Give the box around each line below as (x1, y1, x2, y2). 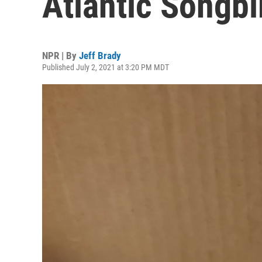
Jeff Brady (79, 50, 121, 61)
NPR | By (42, 50, 79, 61)
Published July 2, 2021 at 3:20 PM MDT (42, 63, 169, 72)
